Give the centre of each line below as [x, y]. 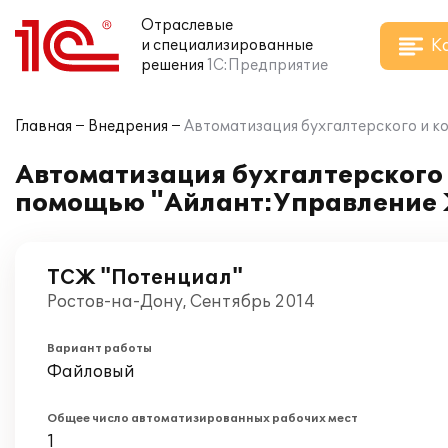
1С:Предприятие [267, 65]
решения [172, 65]
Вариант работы [99, 348]
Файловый [91, 372]
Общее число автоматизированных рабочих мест [202, 418]
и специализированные [227, 45]
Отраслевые [187, 25]
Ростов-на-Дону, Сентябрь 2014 [181, 302]
